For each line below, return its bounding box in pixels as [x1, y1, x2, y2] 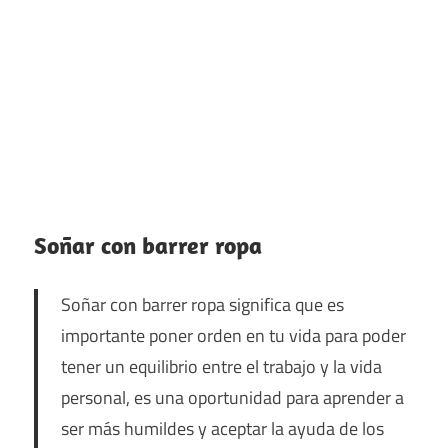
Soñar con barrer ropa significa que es [60, 290, 344, 318]
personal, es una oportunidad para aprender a [60, 383, 404, 411]
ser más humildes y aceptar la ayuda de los [60, 414, 384, 442]
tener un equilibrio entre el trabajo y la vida [60, 352, 382, 380]
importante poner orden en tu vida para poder [60, 321, 406, 349]
